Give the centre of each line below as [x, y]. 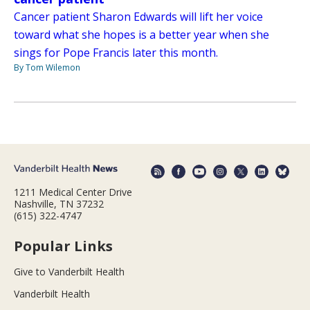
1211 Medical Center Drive [73, 192]
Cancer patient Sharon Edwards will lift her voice [138, 16]
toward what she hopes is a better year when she [142, 34]
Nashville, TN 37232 [59, 204]
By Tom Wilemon [47, 67]
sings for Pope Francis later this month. [116, 52]
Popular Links [63, 246]
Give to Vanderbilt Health [69, 272]
